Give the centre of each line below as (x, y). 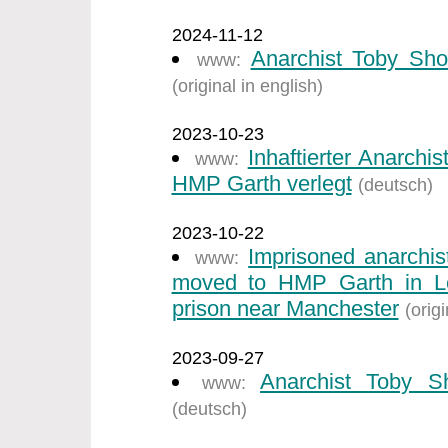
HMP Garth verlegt (261, 183)
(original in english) (247, 86)
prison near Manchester (285, 308)
